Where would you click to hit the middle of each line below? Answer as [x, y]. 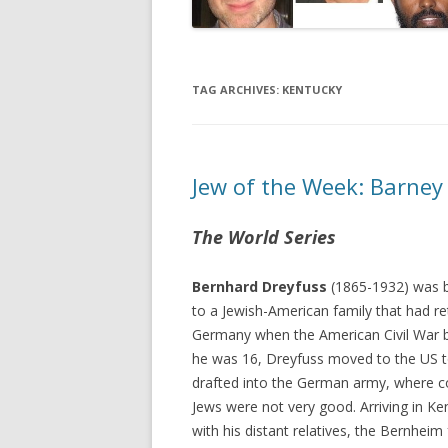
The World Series [264, 236]
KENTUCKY [312, 89]
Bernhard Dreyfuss [259, 286]
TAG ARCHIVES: [237, 89]
